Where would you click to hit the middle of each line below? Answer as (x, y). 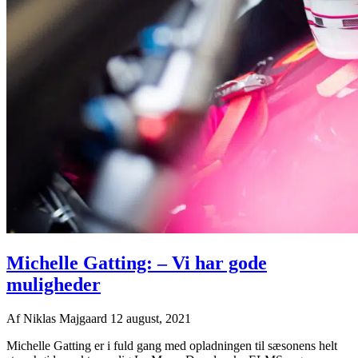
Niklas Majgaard (67, 318)
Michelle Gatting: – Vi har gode (137, 263)
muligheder (54, 284)
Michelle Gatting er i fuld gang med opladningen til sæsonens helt (172, 345)
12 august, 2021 (151, 318)
